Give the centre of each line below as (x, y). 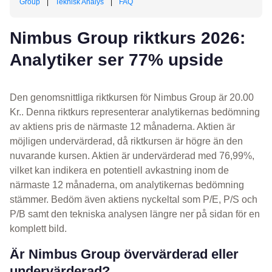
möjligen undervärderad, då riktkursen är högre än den (126, 141)
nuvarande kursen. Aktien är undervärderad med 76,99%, (132, 156)
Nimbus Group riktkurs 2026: (127, 38)
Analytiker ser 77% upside (117, 60)
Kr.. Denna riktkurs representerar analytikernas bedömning (135, 112)
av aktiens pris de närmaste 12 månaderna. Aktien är (122, 127)
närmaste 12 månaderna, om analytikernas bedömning (127, 185)
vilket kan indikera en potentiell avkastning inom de (119, 171)
